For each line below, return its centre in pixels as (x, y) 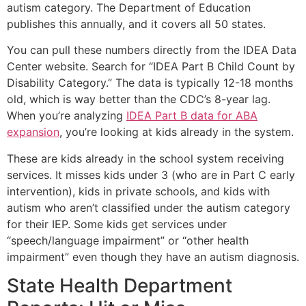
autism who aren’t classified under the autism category (149, 207)
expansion (33, 132)
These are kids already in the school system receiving (145, 158)
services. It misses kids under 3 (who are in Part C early (151, 175)
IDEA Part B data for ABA (192, 116)
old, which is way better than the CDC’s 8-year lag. (139, 99)
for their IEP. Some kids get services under (117, 224)
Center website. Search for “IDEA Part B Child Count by (151, 67)
